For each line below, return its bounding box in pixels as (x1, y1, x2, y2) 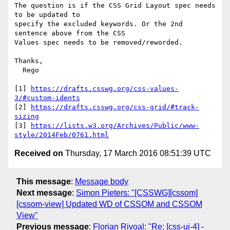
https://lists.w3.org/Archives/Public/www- (31, 122, 199, 130)
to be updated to (14, 11, 80, 19)
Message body (75, 177, 128, 186)
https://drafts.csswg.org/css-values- (31, 85, 179, 93)
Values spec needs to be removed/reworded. (14, 39, 183, 47)
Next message (16, 188, 72, 197)
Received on (14, 149, 63, 158)
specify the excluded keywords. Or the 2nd (14, 20, 183, 28)
